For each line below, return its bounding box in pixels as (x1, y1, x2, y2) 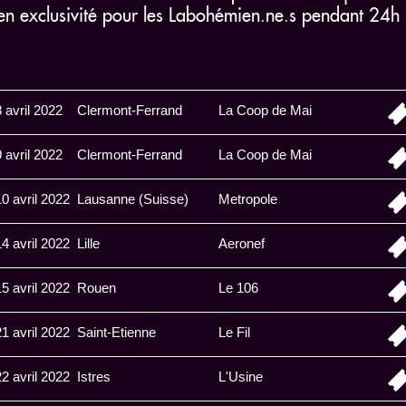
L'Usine (218, 369, 263, 384)
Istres (77, 369, 111, 384)
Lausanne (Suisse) (77, 191, 188, 207)
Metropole (218, 191, 277, 207)
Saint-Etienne (77, 324, 156, 340)
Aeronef (218, 236, 265, 251)
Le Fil (218, 324, 250, 340)
